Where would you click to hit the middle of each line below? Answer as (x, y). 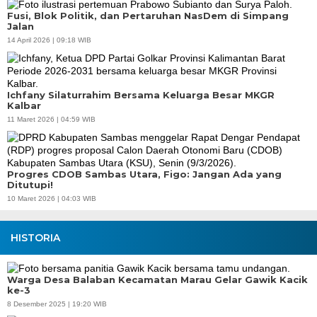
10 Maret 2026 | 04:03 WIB (52, 198)
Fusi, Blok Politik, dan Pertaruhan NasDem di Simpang (148, 16)
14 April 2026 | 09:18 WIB (49, 40)
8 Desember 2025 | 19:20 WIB (57, 304)
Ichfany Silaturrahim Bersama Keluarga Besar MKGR (141, 95)
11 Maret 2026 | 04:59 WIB (51, 119)
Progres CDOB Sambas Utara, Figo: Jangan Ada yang (144, 174)
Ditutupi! (30, 185)
